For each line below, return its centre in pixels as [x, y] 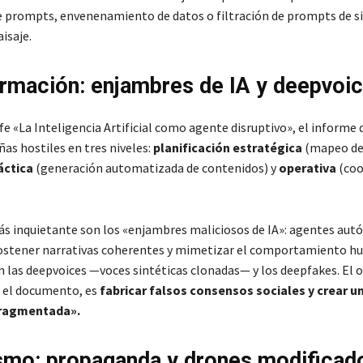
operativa [307, 168]
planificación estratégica [228, 148]
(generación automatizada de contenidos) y [156, 168]
